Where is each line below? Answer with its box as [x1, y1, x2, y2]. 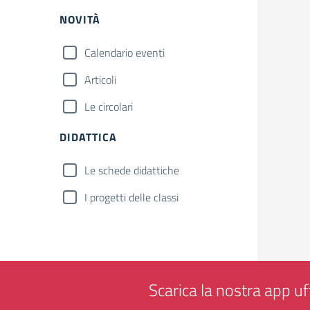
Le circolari [84, 98, 133, 115]
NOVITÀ [60, 11, 100, 28]
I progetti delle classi [84, 189, 179, 206]
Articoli [84, 71, 116, 88]
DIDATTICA [60, 129, 117, 145]
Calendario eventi [84, 44, 165, 61]
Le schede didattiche [84, 162, 179, 179]
